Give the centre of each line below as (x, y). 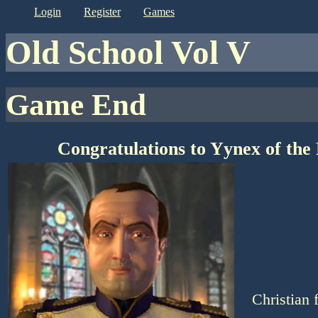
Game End (88, 104)
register (106, 12)
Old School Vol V (141, 53)
